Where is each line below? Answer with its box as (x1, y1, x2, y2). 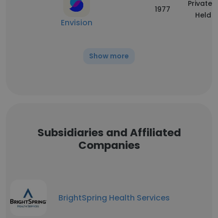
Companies (78, 138, 140, 153)
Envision (60, 17, 92, 28)
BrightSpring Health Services (58, 192, 170, 203)
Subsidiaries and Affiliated (37, 125, 181, 140)
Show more (89, 51, 129, 61)
